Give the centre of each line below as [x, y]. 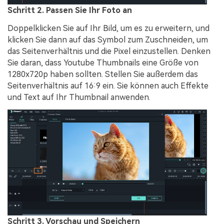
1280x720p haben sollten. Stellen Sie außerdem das [103, 74]
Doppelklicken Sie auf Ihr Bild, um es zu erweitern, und [108, 28]
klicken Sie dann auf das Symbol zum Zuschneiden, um [108, 39]
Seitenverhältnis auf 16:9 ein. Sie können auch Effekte [108, 85]
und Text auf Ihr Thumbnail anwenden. [79, 97]
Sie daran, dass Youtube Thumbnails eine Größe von [103, 62]
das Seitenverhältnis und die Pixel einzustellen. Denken [109, 51]
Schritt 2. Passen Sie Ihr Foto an [70, 10]
